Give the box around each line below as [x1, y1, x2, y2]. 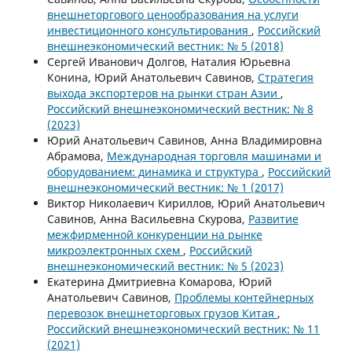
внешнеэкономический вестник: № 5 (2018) [46, 38, 284, 53]
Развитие [247, 211, 299, 226]
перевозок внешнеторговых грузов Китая [46, 305, 277, 321]
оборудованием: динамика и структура [46, 163, 262, 179]
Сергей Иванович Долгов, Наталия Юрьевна [46, 53, 291, 69]
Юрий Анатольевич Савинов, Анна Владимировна [46, 132, 322, 148]
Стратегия [257, 69, 313, 85]
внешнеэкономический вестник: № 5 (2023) [46, 258, 284, 273]
